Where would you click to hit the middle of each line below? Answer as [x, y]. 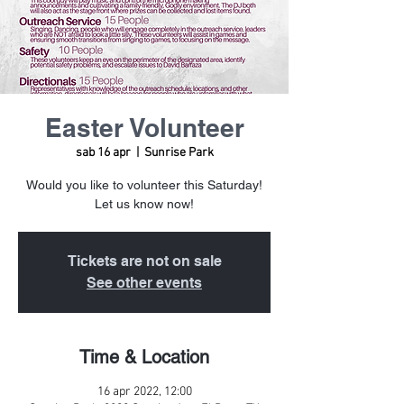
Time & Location [144, 357]
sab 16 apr [103, 153]
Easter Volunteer [144, 128]
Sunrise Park [179, 153]
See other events [144, 283]
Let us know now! [144, 204]
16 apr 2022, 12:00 [144, 392]
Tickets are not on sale [144, 261]
